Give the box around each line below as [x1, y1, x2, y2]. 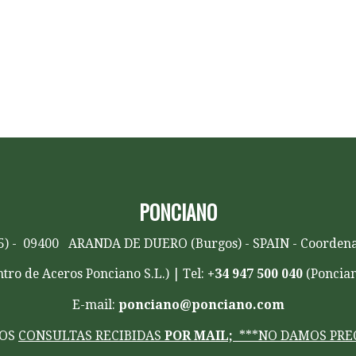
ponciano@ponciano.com [118, 297, 284, 312]
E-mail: [72, 297, 118, 312]
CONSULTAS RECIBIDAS [18, 327, 164, 343]
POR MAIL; [164, 327, 233, 343]
